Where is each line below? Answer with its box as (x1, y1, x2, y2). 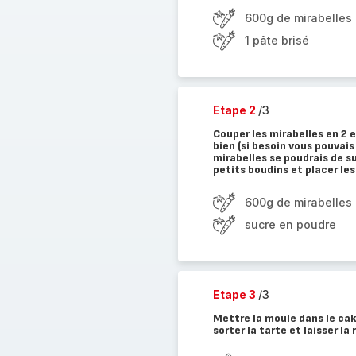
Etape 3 (212, 288, 258, 301)
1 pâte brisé (244, 33, 309, 47)
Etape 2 (212, 103, 258, 117)
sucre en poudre (244, 218, 336, 231)
